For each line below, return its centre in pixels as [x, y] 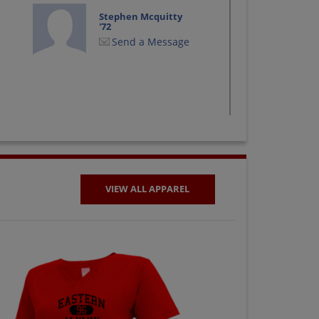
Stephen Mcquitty [141, 17]
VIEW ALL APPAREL [148, 189]
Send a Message [151, 42]
